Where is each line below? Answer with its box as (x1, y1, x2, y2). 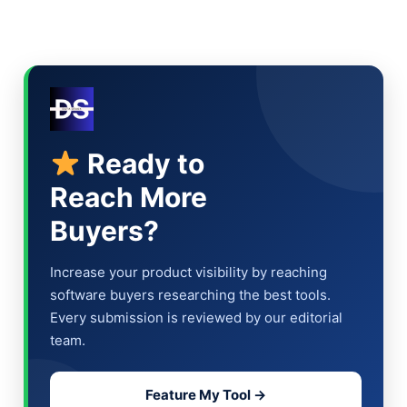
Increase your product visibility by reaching (50, 263, 328, 281)
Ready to (81, 146, 205, 180)
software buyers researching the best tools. (50, 285, 332, 303)
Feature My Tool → (145, 385, 266, 403)
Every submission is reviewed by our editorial (50, 308, 343, 326)
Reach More (50, 180, 208, 213)
